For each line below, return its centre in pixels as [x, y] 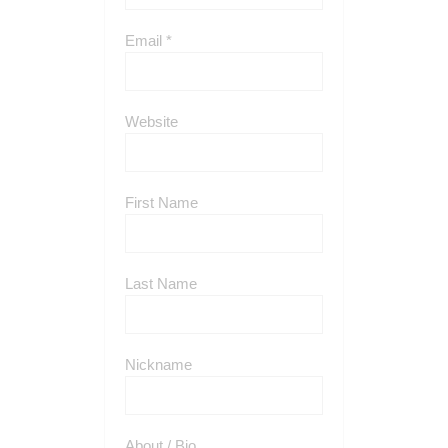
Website [151, 121]
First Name [161, 202]
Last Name [161, 283]
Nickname [158, 364]
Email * [148, 40]
